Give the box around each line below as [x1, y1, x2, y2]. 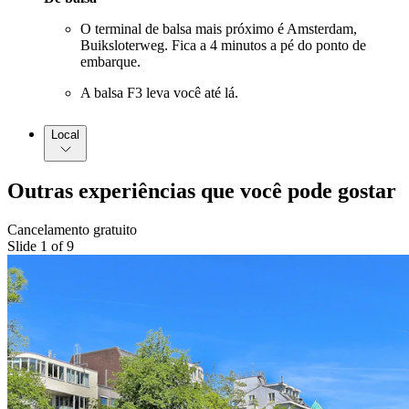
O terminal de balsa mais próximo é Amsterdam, [80, 20, 357, 37]
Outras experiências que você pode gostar [7, 179, 396, 204]
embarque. [80, 53, 141, 69]
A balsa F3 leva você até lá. [80, 84, 238, 100]
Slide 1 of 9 [7, 238, 74, 255]
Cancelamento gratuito [7, 222, 137, 238]
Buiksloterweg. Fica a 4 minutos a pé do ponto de [80, 37, 366, 53]
